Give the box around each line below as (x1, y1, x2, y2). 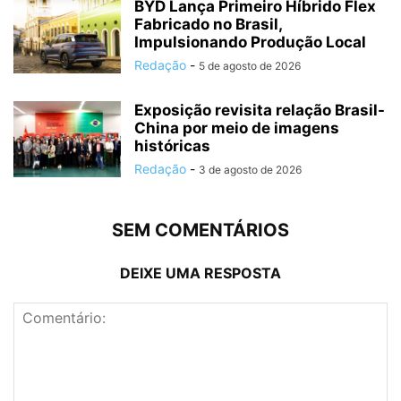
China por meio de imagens (134, 119, 339, 138)
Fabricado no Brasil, (134, 15, 282, 34)
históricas (134, 137, 210, 156)
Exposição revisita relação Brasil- (134, 101, 385, 120)
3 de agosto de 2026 (199, 163, 302, 177)
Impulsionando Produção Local (134, 33, 366, 52)
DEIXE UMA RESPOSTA (120, 264, 281, 283)
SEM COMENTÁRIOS (112, 219, 289, 242)
